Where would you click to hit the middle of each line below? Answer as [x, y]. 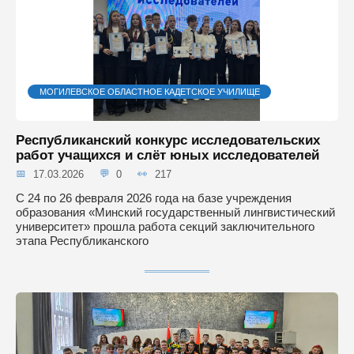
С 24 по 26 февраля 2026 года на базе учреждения [154, 198]
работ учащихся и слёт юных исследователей [168, 155]
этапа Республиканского [82, 240]
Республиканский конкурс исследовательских [168, 140]
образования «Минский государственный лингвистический [175, 212]
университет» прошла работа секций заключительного [165, 226]
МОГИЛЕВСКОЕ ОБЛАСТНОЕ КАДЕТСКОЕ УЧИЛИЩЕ [149, 92]
